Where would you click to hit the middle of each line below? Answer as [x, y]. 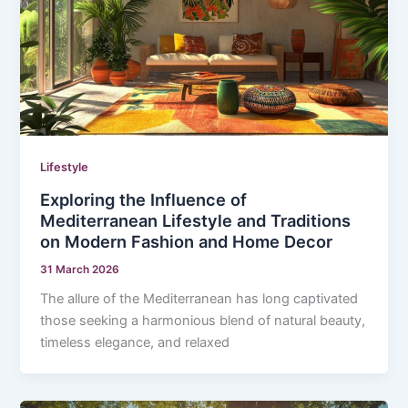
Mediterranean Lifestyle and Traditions [196, 220]
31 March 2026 [80, 269]
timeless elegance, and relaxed [135, 343]
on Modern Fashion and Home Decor [187, 241]
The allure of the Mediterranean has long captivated [199, 299]
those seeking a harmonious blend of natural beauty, [203, 321]
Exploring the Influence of [144, 199]
